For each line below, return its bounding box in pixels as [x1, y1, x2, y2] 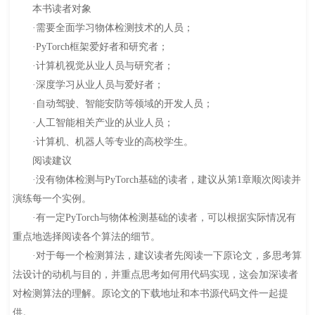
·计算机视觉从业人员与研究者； [12, 60, 174, 72]
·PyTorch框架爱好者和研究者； [12, 41, 168, 53]
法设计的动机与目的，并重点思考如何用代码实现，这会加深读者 [12, 269, 298, 281]
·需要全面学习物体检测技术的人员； [12, 22, 193, 34]
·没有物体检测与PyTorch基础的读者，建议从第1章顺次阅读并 [12, 174, 301, 186]
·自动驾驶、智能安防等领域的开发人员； [12, 98, 213, 110]
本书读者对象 [12, 4, 91, 15]
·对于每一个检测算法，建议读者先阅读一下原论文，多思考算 [12, 250, 302, 262]
